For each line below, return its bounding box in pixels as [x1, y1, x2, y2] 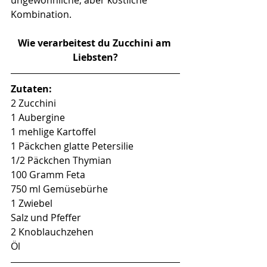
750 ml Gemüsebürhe [11, 182, 108, 195]
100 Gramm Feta [11, 167, 85, 181]
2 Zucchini [11, 96, 56, 110]
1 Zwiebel [11, 196, 52, 210]
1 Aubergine [11, 110, 65, 124]
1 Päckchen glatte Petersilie [11, 139, 133, 153]
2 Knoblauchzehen [11, 225, 94, 238]
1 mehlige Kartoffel [11, 125, 96, 138]
